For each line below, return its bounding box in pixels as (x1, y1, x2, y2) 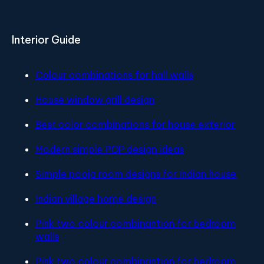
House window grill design (35, 93, 154, 105)
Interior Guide (12, 32, 81, 47)
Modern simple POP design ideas (35, 143, 184, 155)
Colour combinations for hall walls (35, 68, 193, 81)
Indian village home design (35, 192, 156, 204)
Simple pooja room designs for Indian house (35, 167, 236, 180)
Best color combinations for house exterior (35, 118, 235, 130)
